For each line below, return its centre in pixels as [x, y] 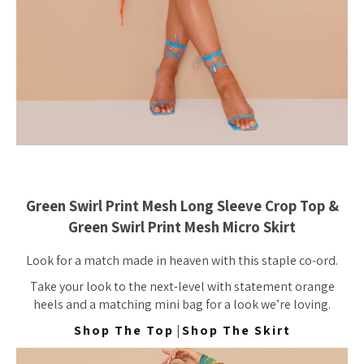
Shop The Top [123, 331]
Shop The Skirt [236, 331]
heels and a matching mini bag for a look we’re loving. [182, 305]
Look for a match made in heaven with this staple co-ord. [182, 261]
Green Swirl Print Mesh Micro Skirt [182, 226]
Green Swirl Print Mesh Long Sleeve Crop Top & [182, 205]
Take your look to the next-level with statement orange [182, 287]
